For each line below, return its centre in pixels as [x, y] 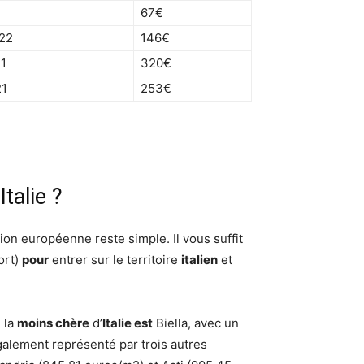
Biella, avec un [196, 323]
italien [199, 260]
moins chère [53, 323]
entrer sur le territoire [115, 260]
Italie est [128, 323]
